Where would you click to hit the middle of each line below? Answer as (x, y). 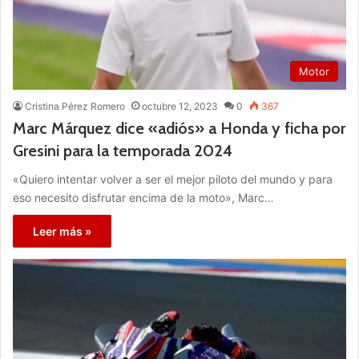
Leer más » (62, 231)
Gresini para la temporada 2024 (123, 150)
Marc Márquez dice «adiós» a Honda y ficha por (179, 128)
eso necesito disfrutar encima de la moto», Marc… (143, 197)
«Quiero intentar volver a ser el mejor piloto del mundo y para (173, 179)
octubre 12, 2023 (180, 106)
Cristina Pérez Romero (75, 106)
